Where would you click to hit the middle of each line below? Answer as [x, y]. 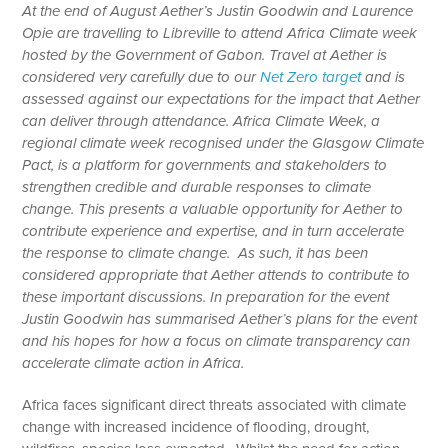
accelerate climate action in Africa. [133, 362]
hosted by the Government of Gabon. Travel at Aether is [205, 54]
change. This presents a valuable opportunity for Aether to [213, 208]
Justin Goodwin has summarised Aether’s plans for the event [220, 318]
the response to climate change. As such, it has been [195, 252]
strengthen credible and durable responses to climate [197, 186]
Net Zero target [311, 76]
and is [383, 76]
